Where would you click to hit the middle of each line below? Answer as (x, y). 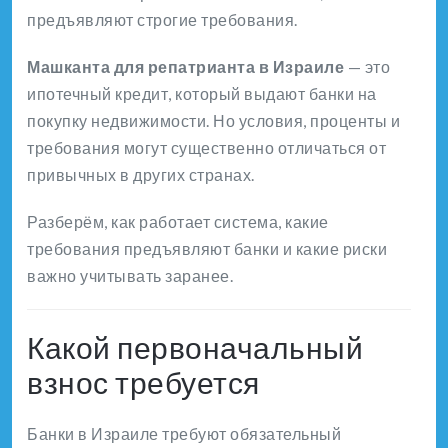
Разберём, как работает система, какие (178, 222)
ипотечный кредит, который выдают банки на (202, 94)
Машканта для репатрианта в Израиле (185, 67)
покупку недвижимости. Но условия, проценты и (213, 121)
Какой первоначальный (195, 347)
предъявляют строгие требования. (162, 20)
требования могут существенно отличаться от (206, 148)
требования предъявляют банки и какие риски (207, 249)
